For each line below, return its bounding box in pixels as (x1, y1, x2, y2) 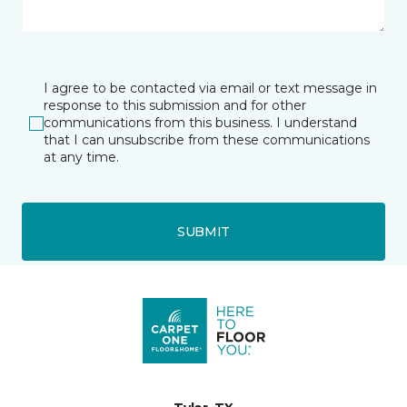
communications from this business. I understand (44, 114, 357, 131)
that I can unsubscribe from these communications (44, 132, 370, 148)
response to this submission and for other (44, 97, 306, 114)
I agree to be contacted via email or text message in (44, 80, 377, 96)
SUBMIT (176, 223, 231, 240)
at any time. (44, 149, 119, 165)
